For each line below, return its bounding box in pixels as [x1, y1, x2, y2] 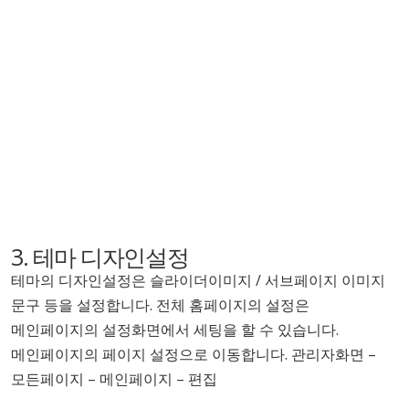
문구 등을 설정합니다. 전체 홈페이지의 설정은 [11, 294, 309, 315]
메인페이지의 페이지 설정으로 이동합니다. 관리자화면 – [11, 343, 376, 364]
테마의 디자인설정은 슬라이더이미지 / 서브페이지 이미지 [11, 269, 385, 290]
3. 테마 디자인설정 [11, 240, 189, 272]
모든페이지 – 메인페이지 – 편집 [11, 368, 217, 389]
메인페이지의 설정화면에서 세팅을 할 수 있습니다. [11, 319, 339, 340]
